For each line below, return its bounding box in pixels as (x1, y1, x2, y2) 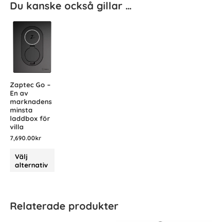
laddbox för (10, 114, 50, 122)
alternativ (15, 160, 49, 169)
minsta (10, 106, 33, 114)
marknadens (10, 97, 52, 106)
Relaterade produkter (10, 199, 118, 213)
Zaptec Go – (10, 80, 51, 89)
